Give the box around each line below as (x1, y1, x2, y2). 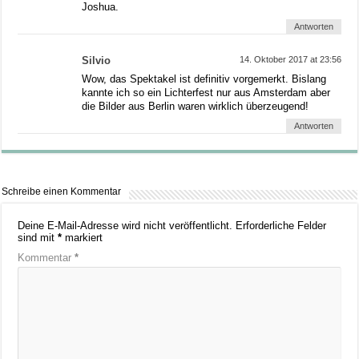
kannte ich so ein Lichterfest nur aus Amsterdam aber (82, 86, 331, 99)
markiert (62, 231, 103, 244)
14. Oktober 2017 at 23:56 (239, 54, 341, 64)
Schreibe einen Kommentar (2, 185, 122, 197)
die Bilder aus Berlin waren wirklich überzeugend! (82, 99, 309, 112)
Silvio (82, 54, 111, 67)
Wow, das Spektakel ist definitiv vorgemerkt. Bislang (82, 72, 327, 85)
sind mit (18, 231, 58, 244)
